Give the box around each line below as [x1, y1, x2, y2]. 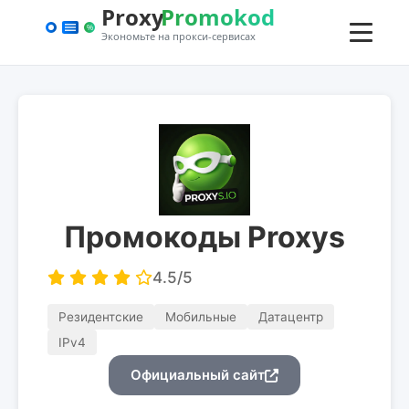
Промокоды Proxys [64, 219, 345, 255]
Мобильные [165, 309, 236, 324]
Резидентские [58, 309, 143, 324]
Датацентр [258, 309, 323, 324]
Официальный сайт [131, 366, 265, 383]
